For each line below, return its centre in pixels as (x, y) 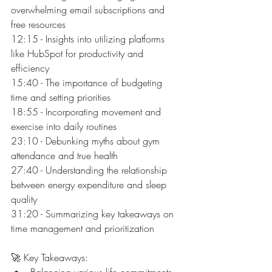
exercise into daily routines (64, 126)
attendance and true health (64, 155)
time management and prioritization (83, 228)
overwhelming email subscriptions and (89, 9)
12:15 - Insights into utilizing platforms (89, 39)
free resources (38, 24)
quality (24, 199)
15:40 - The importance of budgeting (88, 82)
